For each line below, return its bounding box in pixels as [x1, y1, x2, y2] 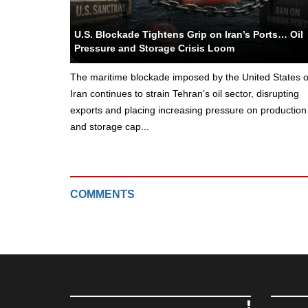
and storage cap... [70, 120, 149, 132]
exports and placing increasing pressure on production [70, 104, 307, 115]
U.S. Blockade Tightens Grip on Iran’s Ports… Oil [74, 28, 303, 40]
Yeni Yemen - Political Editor [74, 13, 196, 25]
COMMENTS [70, 188, 135, 200]
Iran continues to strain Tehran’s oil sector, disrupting [70, 87, 299, 99]
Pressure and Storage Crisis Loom [74, 42, 234, 54]
